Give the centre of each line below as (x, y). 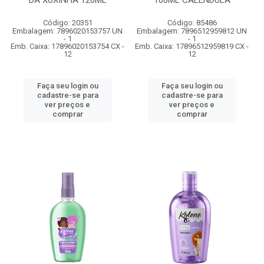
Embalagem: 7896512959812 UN (192, 31)
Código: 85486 (192, 23)
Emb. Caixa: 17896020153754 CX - (67, 46)
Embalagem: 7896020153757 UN (67, 31)
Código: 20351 (67, 23)
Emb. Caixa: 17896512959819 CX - (192, 46)
